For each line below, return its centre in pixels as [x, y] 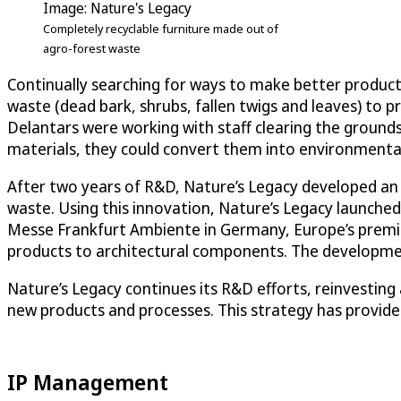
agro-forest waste [92, 48]
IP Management [88, 382]
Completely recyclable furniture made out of [161, 28]
